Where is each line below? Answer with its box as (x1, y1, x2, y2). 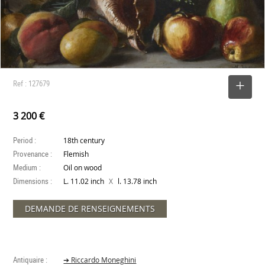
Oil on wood (63, 163, 102, 173)
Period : (13, 135, 37, 146)
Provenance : (13, 148, 53, 160)
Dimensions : (13, 176, 53, 187)
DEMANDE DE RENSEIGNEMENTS (25, 203, 156, 215)
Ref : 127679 (13, 78, 50, 89)
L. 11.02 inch (63, 177, 106, 186)
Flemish (63, 150, 89, 159)
